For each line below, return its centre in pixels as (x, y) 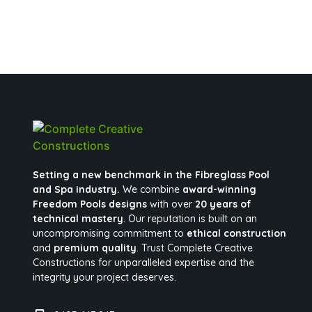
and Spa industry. (77, 189)
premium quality (95, 248)
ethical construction (237, 233)
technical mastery (78, 218)
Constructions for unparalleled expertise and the (144, 262)
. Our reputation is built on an (190, 218)
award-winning (220, 189)
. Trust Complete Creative (195, 248)
